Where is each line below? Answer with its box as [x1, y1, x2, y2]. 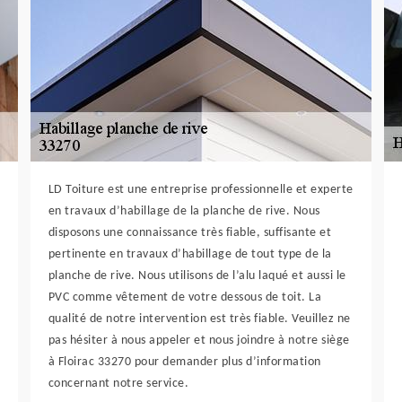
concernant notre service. [48, 377, 189, 391]
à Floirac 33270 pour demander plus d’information [48, 355, 321, 370]
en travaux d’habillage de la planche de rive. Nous [48, 205, 320, 219]
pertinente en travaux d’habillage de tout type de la [48, 248, 332, 262]
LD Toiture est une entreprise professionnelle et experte [48, 183, 354, 197]
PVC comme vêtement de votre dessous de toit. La [48, 291, 322, 305]
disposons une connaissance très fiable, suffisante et [48, 226, 332, 240]
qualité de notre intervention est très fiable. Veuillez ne [48, 312, 351, 327]
